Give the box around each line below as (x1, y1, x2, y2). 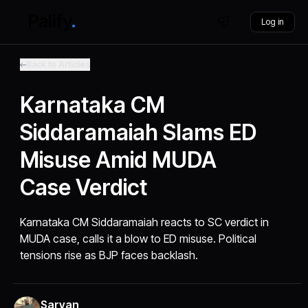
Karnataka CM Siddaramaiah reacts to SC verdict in (20, 215, 269, 229)
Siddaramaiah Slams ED (20, 119, 257, 146)
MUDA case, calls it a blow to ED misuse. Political (20, 232, 257, 245)
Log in (261, 16, 284, 27)
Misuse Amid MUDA (20, 146, 217, 173)
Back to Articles (26, 59, 91, 69)
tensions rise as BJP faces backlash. (20, 248, 199, 262)
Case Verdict (20, 174, 148, 201)
